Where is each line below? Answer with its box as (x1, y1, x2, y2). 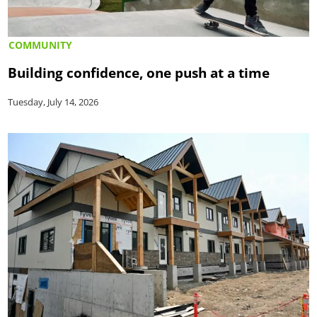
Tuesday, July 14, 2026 (8, 96, 99, 109)
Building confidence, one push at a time (8, 63, 270, 83)
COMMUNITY (8, 38, 73, 52)
